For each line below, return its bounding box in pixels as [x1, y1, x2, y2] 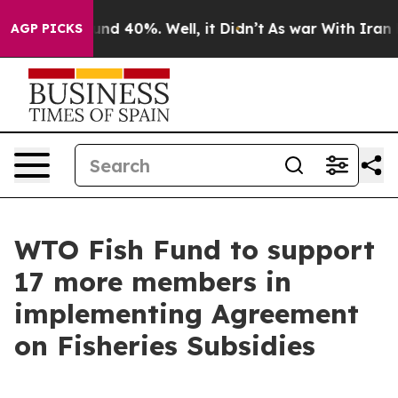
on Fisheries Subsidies [14, 329, 315, 362]
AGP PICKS [11, 20, 83, 36]
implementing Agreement [14, 297, 359, 330]
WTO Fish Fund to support [14, 233, 375, 267]
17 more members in [14, 265, 291, 298]
